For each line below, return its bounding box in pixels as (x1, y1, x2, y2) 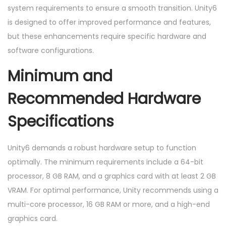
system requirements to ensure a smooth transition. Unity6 (8, 3, 217, 13)
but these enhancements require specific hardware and (8, 31, 206, 41)
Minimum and (8, 65, 112, 87)
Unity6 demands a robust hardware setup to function (8, 142, 196, 153)
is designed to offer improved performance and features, (8, 17, 211, 27)
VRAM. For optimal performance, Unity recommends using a (8, 185, 218, 195)
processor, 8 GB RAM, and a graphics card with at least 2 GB (8, 171, 216, 181)
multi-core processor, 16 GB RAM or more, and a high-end (8, 199, 210, 209)
